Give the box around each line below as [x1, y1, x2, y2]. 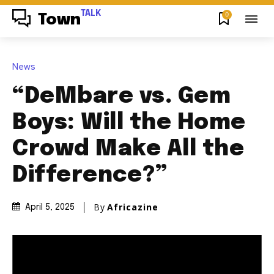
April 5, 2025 [25, 203, 75, 212]
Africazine [107, 201, 158, 213]
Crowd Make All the [12, 138, 244, 160]
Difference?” [12, 164, 167, 187]
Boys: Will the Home [12, 111, 246, 134]
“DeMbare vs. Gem [12, 85, 231, 108]
